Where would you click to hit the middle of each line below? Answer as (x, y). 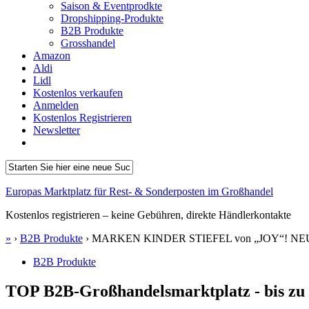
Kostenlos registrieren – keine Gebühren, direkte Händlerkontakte (148, 215)
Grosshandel (88, 43)
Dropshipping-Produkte (112, 18)
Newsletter (57, 130)
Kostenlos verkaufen (78, 93)
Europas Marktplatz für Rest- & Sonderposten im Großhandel (139, 191)
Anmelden (56, 105)
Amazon (52, 56)
